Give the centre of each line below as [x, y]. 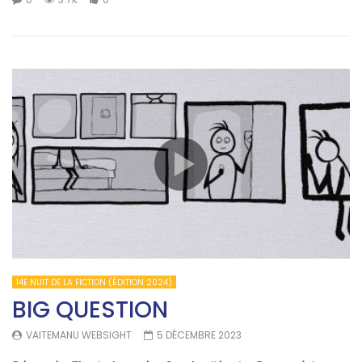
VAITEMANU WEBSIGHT [79, 335]
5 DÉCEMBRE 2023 [199, 335]
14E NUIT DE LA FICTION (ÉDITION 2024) [94, 282]
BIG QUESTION [90, 309]
